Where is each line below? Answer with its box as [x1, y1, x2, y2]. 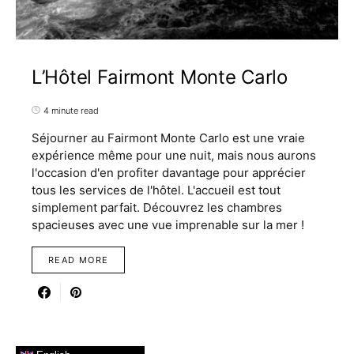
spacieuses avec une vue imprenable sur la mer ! [32, 217, 304, 232]
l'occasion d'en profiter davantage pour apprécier [32, 164, 306, 180]
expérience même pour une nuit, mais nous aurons [32, 147, 316, 163]
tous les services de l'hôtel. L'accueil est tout [32, 182, 281, 198]
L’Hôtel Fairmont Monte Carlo [32, 65, 293, 88]
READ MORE [48, 254, 109, 265]
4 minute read [43, 104, 99, 116]
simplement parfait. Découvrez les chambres [32, 199, 282, 215]
